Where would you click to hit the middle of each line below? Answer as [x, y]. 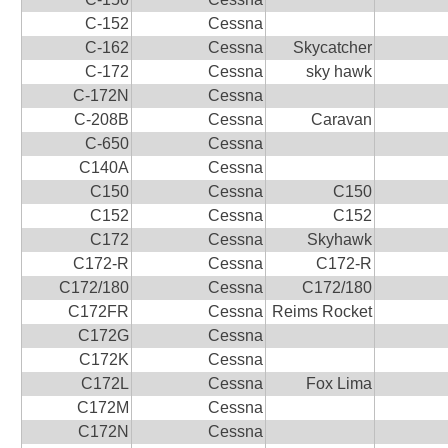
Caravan [341, 119]
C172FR [98, 311]
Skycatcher [332, 47]
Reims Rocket [321, 311]
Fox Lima [338, 383]
